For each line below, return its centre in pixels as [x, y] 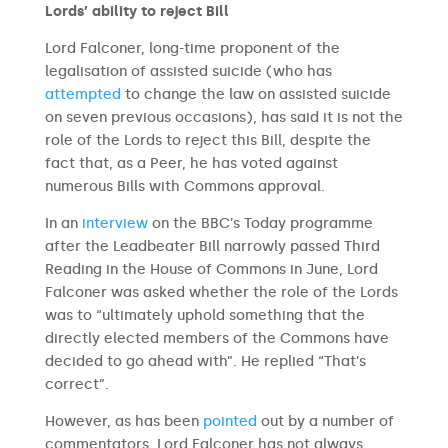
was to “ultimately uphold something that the [204, 315]
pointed [229, 421]
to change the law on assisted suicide [255, 94]
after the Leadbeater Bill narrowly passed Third [212, 246]
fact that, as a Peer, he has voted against [191, 163]
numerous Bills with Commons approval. [186, 186]
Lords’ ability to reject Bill [136, 11]
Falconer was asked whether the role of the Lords [221, 292]
